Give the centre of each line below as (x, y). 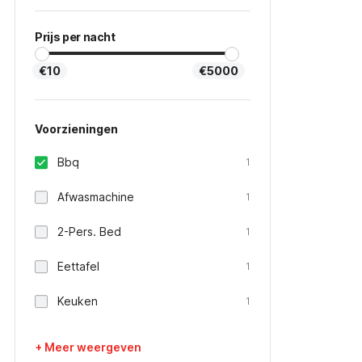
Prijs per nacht (75, 37)
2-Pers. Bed (89, 232)
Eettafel (78, 266)
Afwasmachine (96, 197)
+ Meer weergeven (88, 347)
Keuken (78, 301)
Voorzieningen (76, 129)
